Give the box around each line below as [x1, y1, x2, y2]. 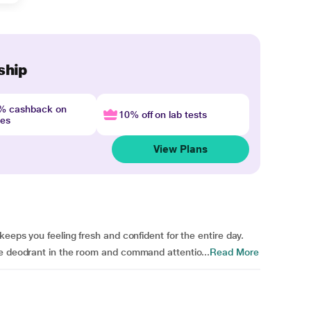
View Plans [153, 143, 208, 155]
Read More [210, 246, 259, 258]
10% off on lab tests [118, 109, 207, 120]
